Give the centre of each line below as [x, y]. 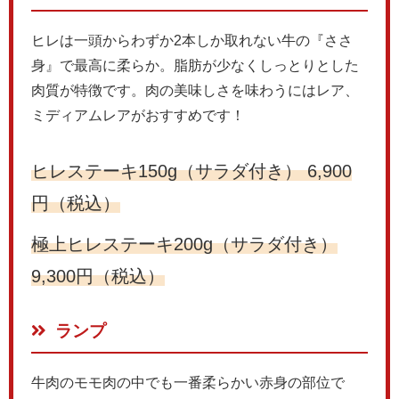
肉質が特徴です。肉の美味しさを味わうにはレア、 [195, 90]
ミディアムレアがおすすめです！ [138, 115]
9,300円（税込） [98, 276]
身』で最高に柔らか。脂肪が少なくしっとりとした [195, 65]
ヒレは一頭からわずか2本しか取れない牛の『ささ [192, 40]
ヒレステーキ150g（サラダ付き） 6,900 [191, 171]
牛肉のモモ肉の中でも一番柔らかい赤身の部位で [188, 382]
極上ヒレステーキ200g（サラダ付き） [184, 244]
